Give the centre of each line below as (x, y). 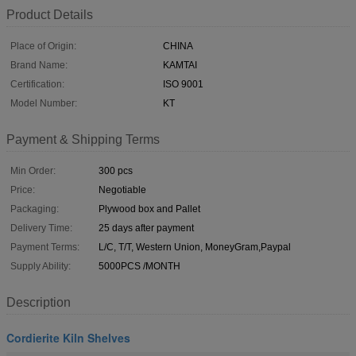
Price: (23, 190)
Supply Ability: (41, 266)
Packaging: (35, 209)
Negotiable (122, 190)
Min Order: (33, 170)
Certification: (37, 84)
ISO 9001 (183, 84)
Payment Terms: (45, 247)
